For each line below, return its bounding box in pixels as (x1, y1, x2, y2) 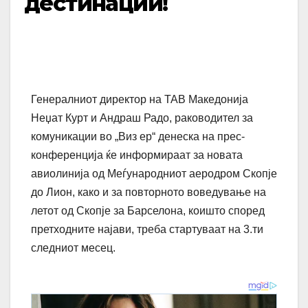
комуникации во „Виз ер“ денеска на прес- (31, 131, 245, 143)
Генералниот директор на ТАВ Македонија (31, 93, 248, 106)
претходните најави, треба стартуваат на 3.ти (31, 223, 263, 236)
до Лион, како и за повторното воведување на (31, 186, 266, 199)
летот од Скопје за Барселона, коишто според (31, 205, 265, 217)
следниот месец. (31, 242, 115, 254)
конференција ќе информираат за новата (31, 149, 243, 162)
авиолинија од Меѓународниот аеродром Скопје (31, 168, 277, 180)
